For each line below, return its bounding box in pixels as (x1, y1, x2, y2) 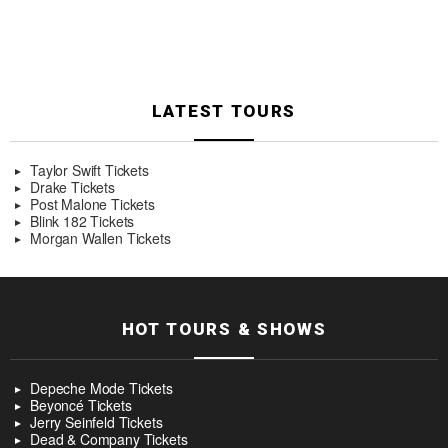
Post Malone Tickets (30, 194, 155, 215)
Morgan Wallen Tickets (30, 228, 171, 249)
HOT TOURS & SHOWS (121, 319, 327, 340)
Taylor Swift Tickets (30, 160, 149, 181)
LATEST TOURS (151, 101, 297, 122)
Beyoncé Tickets (30, 395, 132, 416)
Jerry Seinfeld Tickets (30, 412, 163, 433)
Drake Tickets (30, 177, 115, 198)
